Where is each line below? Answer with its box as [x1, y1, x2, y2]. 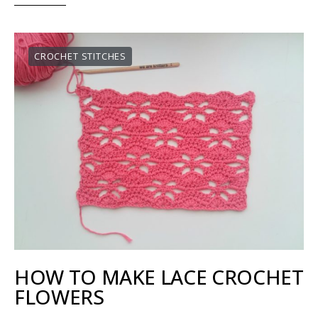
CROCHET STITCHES [34, 50, 127, 62]
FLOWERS [14, 283, 104, 310]
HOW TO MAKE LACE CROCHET [14, 263, 304, 290]
